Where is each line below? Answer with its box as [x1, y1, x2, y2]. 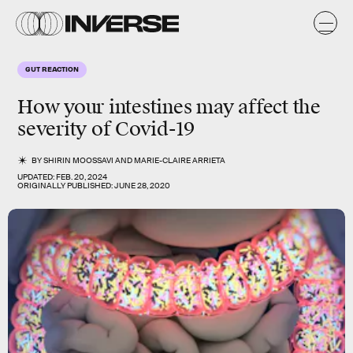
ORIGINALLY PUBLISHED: [17, 180, 114, 191]
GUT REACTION [25, 64, 80, 73]
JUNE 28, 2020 [114, 180, 170, 191]
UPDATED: [17, 172, 56, 182]
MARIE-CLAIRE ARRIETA [134, 155, 226, 165]
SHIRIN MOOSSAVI [43, 155, 114, 165]
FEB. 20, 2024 [56, 172, 107, 182]
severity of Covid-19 [17, 117, 195, 141]
